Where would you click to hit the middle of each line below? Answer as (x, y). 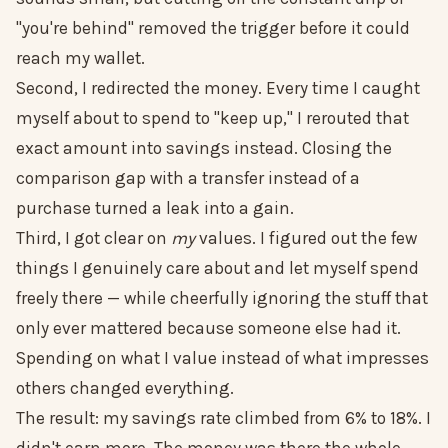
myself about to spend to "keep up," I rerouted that (212, 118)
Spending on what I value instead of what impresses (222, 358)
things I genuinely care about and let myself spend (217, 268)
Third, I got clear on (93, 238)
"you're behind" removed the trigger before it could (213, 28)
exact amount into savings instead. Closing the (204, 148)
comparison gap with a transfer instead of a (188, 178)
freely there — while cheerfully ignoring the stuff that (222, 298)
